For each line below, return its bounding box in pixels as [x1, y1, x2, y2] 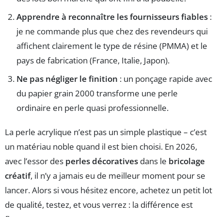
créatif [5, 170, 31, 181]
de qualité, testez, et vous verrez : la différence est [5, 199, 193, 210]
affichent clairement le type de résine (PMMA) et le [16, 40, 207, 51]
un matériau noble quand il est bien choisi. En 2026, [5, 140, 197, 152]
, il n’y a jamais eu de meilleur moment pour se [31, 170, 205, 181]
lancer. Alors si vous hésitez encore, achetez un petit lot [5, 184, 212, 196]
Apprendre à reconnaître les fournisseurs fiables [16, 11, 208, 22]
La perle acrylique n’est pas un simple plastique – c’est [5, 126, 207, 138]
